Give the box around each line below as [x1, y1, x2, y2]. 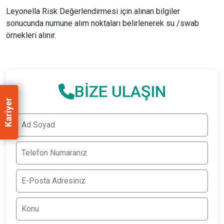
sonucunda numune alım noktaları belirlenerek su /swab [6, 18, 199, 28]
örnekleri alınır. [6, 30, 56, 40]
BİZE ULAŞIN [74, 81, 166, 101]
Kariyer [2, 97, 13, 127]
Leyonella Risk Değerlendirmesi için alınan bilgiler [6, 6, 180, 16]
